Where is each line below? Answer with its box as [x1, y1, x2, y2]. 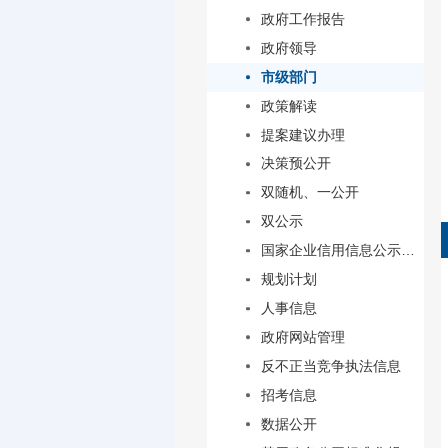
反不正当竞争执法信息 [260, 357, 401, 374]
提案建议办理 [260, 126, 345, 143]
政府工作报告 [260, 10, 345, 27]
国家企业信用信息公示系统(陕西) [400, 242, 415, 259]
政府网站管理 [260, 328, 345, 345]
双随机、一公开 [260, 184, 359, 201]
